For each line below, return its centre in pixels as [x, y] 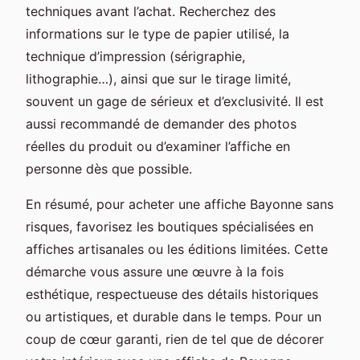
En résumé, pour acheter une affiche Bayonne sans [180, 204]
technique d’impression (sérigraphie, [135, 56]
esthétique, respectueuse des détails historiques [172, 294]
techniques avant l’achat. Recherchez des [151, 11]
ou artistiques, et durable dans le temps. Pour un [174, 316]
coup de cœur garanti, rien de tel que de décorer [175, 339]
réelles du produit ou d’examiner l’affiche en [158, 146]
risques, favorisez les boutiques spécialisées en [170, 226]
